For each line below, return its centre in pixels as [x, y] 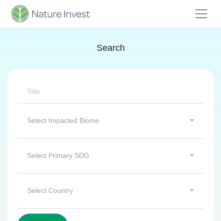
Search [110, 48]
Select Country [50, 190]
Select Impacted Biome [63, 120]
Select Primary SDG [58, 155]
